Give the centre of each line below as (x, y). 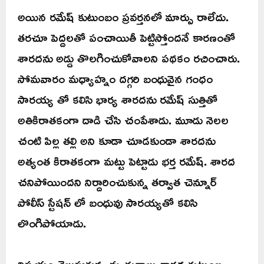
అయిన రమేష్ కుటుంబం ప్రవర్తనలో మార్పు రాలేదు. (123, 17)
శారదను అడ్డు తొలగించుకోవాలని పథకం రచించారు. (129, 58)
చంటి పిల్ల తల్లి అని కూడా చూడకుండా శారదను (116, 141)
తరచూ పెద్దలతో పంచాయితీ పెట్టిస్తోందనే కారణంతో (126, 37)
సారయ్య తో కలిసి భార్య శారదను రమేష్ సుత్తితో (118, 99)
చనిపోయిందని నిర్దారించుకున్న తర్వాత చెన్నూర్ (117, 182)
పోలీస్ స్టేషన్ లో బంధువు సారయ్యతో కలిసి (108, 202)
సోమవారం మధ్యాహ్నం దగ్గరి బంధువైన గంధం (115, 79)
